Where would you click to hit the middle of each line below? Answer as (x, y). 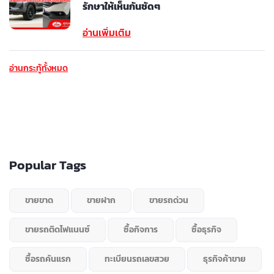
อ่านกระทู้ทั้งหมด (39, 68)
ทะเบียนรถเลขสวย (137, 259)
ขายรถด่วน (169, 200)
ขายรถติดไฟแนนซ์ (57, 229)
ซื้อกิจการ (141, 229)
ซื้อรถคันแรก (48, 259)
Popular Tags (48, 165)
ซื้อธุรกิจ (206, 229)
